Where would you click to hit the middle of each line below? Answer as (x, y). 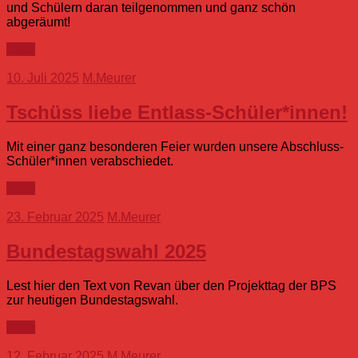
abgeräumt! (38, 22)
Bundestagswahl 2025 (106, 251)
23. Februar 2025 (55, 217)
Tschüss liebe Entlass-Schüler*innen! (177, 113)
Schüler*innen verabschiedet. (90, 161)
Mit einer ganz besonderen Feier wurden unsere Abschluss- (175, 147)
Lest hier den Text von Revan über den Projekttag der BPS (171, 285)
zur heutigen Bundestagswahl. (92, 300)
